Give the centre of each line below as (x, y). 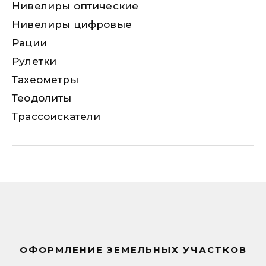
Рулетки (34, 61)
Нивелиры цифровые (72, 24)
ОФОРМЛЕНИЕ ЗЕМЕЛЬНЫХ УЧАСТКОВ (133, 250)
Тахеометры (45, 80)
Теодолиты (42, 98)
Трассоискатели (56, 116)
